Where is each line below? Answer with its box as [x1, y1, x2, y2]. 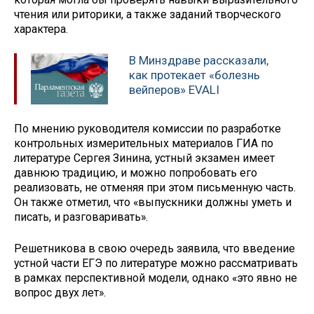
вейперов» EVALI [129, 83, 219, 97]
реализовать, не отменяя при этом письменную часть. [14, 180, 296, 194]
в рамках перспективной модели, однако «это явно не [14, 271, 297, 285]
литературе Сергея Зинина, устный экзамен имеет [14, 151, 275, 165]
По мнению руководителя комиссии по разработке [14, 121, 281, 135]
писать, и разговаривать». [14, 210, 148, 224]
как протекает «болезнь [129, 68, 260, 83]
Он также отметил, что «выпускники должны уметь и [14, 195, 292, 209]
